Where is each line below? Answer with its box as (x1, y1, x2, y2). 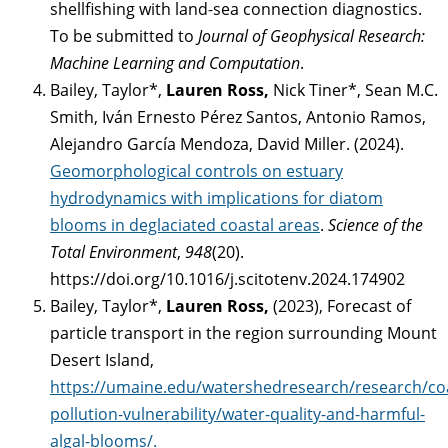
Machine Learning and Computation (50, 52, 300, 75)
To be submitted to (50, 25, 198, 48)
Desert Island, (50, 349, 154, 372)
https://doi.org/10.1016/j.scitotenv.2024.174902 (50, 268, 405, 291)
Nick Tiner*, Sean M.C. (273, 79, 438, 102)
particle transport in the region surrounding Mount (50, 322, 437, 345)
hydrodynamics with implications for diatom (50, 187, 383, 210)
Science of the (328, 214, 423, 237)
